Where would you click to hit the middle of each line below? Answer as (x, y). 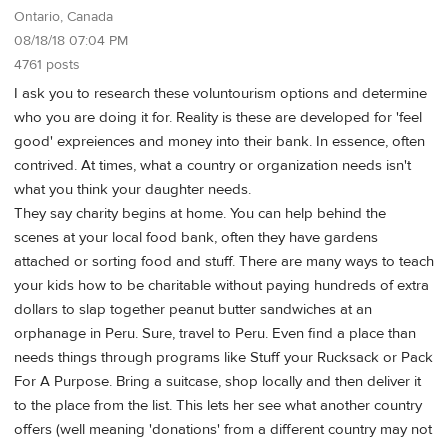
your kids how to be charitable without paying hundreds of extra (221, 285)
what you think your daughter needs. (132, 189)
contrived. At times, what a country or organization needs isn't (212, 165)
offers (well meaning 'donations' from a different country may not (223, 429)
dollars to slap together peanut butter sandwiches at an (193, 309)
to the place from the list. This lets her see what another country (218, 405)
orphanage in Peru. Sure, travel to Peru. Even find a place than (215, 333)
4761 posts (47, 65)
